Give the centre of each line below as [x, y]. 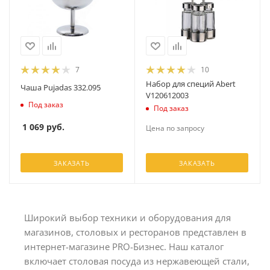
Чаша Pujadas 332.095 [61, 88]
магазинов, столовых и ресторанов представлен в [135, 232]
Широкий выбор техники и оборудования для [127, 218]
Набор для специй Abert [191, 84]
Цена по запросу [175, 128]
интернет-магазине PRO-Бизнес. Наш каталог [124, 246]
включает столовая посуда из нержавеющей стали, [137, 261]
